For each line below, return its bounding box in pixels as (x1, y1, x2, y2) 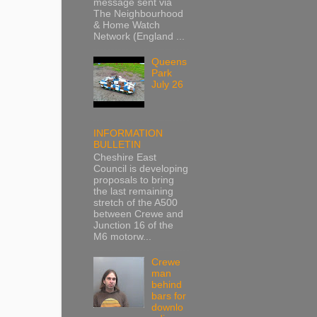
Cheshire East (93, 152, 156, 163)
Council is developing (93, 163, 188, 175)
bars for (151, 291, 187, 302)
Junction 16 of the (93, 220, 173, 231)
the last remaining (93, 186, 173, 197)
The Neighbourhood (93, 8, 183, 19)
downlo (151, 302, 184, 313)
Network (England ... (93, 30, 185, 42)
